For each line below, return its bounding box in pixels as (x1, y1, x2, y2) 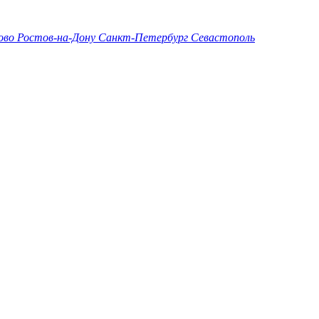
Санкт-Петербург (98, 31, 191, 43)
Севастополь (191, 31, 255, 43)
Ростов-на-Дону (17, 31, 98, 43)
